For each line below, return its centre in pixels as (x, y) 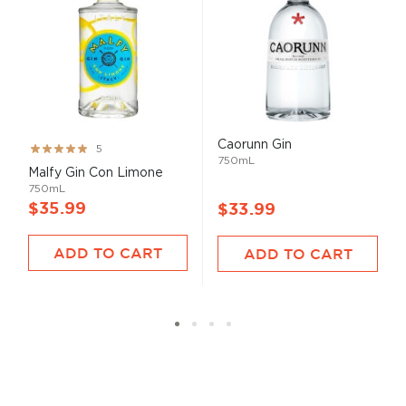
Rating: (49, 147)
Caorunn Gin (255, 145)
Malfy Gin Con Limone (96, 172)
